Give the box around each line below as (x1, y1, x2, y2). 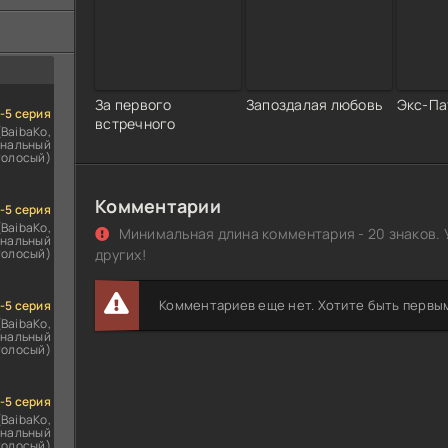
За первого (95, 94, 172, 114)
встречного (95, 113, 176, 133)
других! (95, 244, 146, 264)
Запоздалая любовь (245, 94, 383, 114)
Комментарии (95, 193, 221, 218)
